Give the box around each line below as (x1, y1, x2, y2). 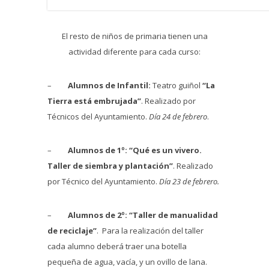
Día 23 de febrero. (159, 176, 219, 187)
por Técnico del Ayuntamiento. (47, 176, 159, 187)
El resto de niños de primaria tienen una (61, 31, 208, 41)
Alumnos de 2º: (68, 210, 127, 220)
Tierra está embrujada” (47, 95, 141, 106)
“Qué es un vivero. (129, 145, 202, 156)
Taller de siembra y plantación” (47, 160, 173, 171)
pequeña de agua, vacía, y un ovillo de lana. (47, 256, 207, 267)
